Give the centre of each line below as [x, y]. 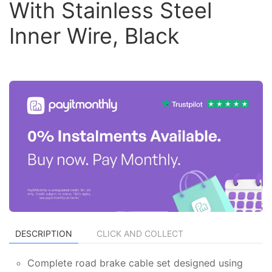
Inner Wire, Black [94, 36]
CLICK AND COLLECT [140, 233]
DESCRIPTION [44, 233]
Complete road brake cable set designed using [135, 263]
